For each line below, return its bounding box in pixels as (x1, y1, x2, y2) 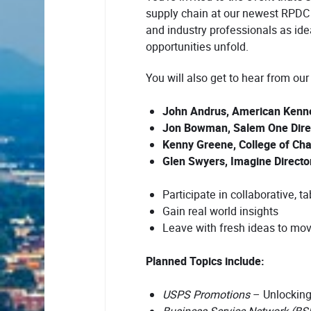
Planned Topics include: (146, 253, 264, 271)
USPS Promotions (162, 287, 250, 303)
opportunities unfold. (146, 39, 249, 56)
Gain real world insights (162, 203, 278, 220)
